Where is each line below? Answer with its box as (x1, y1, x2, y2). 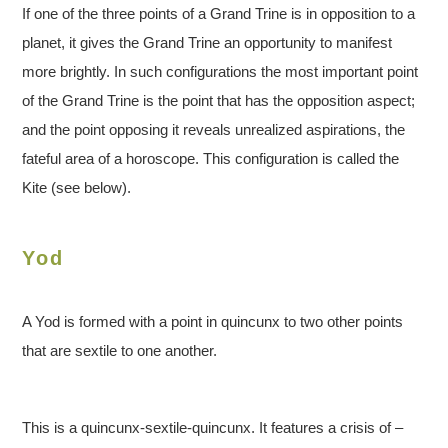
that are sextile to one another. (22, 342, 218, 360)
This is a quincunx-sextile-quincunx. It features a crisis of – (22, 419, 404, 437)
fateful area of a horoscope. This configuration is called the (22, 150, 400, 168)
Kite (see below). (22, 179, 132, 197)
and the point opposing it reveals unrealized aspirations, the (22, 121, 406, 139)
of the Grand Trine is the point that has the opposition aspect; (22, 92, 416, 110)
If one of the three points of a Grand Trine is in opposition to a (22, 5, 416, 23)
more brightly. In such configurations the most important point (22, 63, 419, 81)
